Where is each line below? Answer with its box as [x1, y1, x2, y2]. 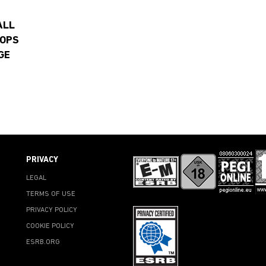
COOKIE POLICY [26, 222, 74, 230]
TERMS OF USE [26, 190, 75, 198]
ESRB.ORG [26, 238, 60, 246]
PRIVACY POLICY [26, 206, 77, 214]
